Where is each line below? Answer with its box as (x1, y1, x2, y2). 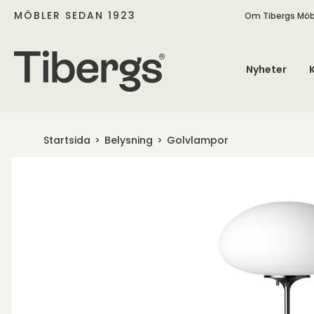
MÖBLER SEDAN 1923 (14, 8, 136, 22)
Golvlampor (167, 133, 228, 147)
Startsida (43, 133, 90, 147)
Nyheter (245, 62, 287, 76)
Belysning (104, 133, 153, 147)
